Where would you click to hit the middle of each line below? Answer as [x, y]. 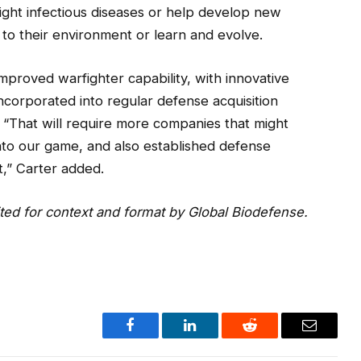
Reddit [268, 337]
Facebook [158, 337]
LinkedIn [216, 337]
